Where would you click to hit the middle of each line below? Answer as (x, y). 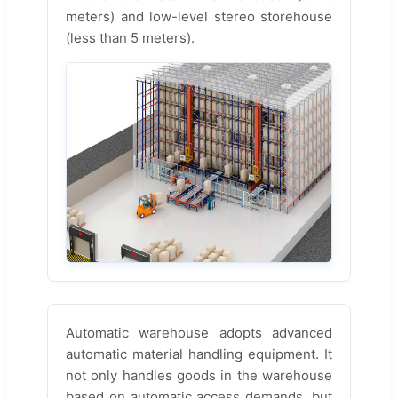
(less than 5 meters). (130, 38)
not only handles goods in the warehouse (199, 375)
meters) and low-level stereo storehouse (199, 17)
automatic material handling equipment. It (199, 354)
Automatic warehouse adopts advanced (199, 332)
